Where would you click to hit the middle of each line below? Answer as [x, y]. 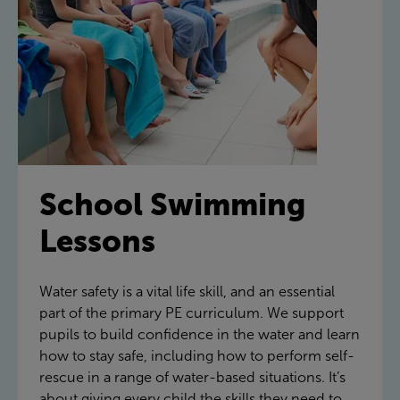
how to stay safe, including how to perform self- [197, 355]
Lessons [97, 241]
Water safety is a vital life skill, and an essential [187, 291]
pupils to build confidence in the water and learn [200, 334]
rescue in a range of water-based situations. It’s [192, 377]
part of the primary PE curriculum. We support [192, 312]
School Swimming [173, 204]
